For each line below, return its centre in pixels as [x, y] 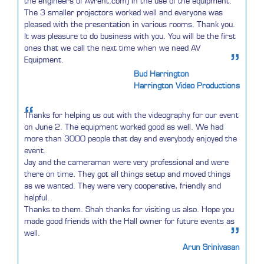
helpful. [37, 198]
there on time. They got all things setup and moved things [127, 174]
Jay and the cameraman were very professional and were [126, 162]
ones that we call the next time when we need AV [112, 48]
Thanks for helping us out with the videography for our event [131, 115]
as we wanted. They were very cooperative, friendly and [123, 186]
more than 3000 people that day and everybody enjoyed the [131, 139]
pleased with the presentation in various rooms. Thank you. [130, 24]
